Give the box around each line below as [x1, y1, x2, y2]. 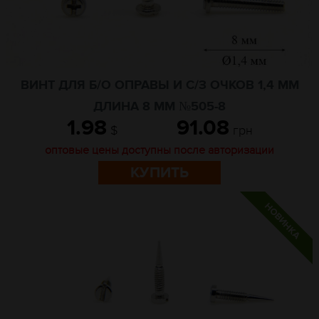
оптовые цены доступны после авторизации [45, 143, 274, 157]
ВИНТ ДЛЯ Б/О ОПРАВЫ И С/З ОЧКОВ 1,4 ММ [20, 78, 299, 93]
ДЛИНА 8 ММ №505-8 [93, 99, 226, 115]
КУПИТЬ [130, 164, 189, 182]
